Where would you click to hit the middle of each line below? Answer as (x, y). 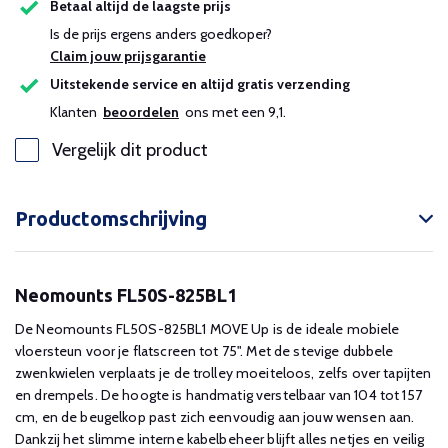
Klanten (76, 112)
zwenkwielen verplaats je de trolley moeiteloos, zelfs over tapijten (223, 373)
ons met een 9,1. (232, 112)
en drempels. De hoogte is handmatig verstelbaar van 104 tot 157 (218, 395)
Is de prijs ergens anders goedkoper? (164, 34)
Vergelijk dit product (130, 150)
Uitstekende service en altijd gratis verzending (200, 84)
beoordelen (141, 112)
